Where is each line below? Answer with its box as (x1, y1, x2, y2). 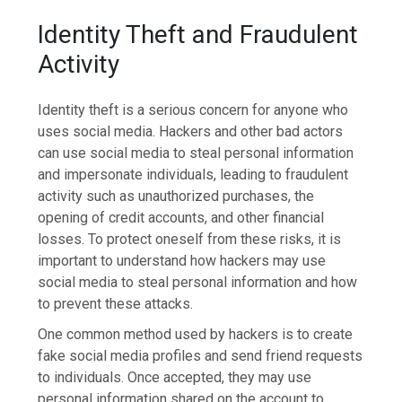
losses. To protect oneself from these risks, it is (38, 231, 342, 249)
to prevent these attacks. (38, 295, 194, 313)
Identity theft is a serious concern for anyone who (38, 101, 349, 119)
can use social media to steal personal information (38, 144, 354, 162)
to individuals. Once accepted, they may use (38, 369, 312, 387)
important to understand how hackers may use (38, 252, 327, 270)
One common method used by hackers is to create (38, 326, 354, 344)
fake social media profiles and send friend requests (38, 347, 363, 365)
